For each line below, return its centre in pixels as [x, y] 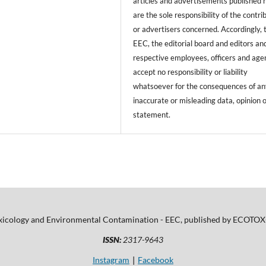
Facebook [156, 259]
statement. [152, 114]
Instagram [111, 259]
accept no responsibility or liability [191, 72]
